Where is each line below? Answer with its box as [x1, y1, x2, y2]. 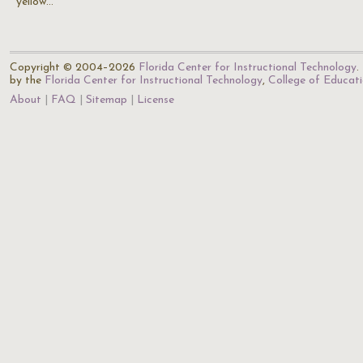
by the [10, 75, 45, 87]
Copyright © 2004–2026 [10, 62, 139, 74]
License [137, 94, 174, 106]
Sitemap [86, 94, 127, 106]
